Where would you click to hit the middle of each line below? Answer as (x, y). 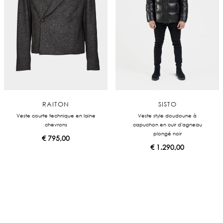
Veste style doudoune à (167, 116)
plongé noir (167, 134)
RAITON (56, 104)
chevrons (56, 125)
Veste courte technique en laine (56, 116)
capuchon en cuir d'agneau (167, 125)
